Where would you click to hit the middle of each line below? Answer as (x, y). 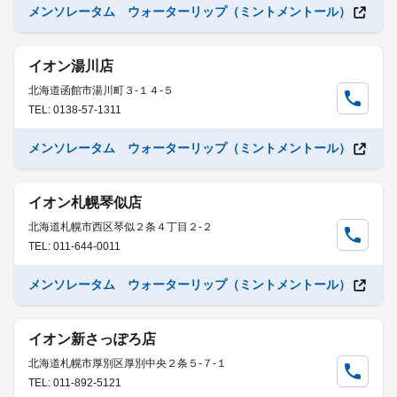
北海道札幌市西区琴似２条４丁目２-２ (121, 227)
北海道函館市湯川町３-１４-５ (101, 90)
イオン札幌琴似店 (85, 202)
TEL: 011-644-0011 (74, 246)
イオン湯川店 (71, 66)
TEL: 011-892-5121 (75, 383)
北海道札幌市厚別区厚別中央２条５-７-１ (128, 363)
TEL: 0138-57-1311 (75, 110)
